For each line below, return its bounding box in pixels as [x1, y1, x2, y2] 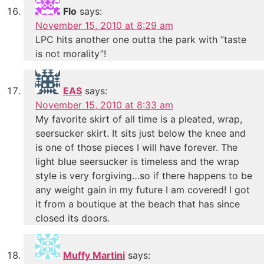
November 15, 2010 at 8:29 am [35, 19, 173, 31]
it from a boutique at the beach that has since [35, 197, 240, 210]
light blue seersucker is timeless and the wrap [35, 155, 239, 167]
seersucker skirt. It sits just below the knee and [35, 127, 246, 139]
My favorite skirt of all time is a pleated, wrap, [35, 113, 242, 125]
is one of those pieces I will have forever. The [35, 141, 237, 153]
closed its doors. [35, 212, 110, 224]
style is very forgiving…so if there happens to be [35, 169, 252, 181]
